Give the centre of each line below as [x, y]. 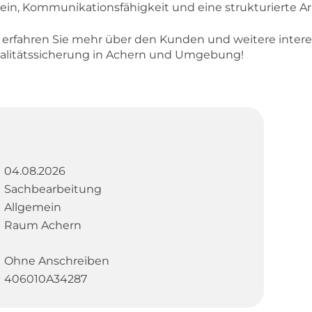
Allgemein [32, 207]
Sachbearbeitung [53, 189]
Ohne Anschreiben [56, 260]
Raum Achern [42, 225]
